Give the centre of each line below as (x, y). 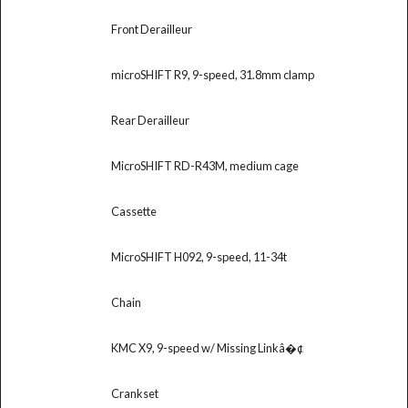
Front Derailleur (151, 29)
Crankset (134, 393)
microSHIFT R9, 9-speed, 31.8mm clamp (212, 74)
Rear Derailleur (150, 120)
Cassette (133, 211)
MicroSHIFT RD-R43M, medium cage (204, 165)
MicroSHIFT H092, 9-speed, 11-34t (199, 256)
